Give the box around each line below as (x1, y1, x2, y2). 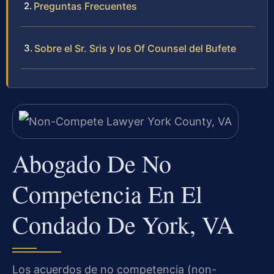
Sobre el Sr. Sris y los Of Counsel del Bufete (34, 42, 236, 55)
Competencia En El (12, 177, 202, 210)
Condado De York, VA (12, 207, 234, 240)
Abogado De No (12, 146, 171, 179)
